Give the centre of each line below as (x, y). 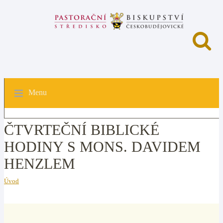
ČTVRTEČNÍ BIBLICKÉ (82, 130)
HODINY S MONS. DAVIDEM (102, 147)
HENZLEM (40, 164)
